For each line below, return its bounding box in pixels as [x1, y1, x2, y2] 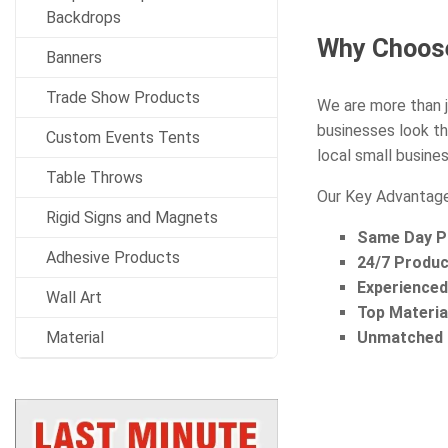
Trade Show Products [46, 88, 200, 107]
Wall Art [46, 288, 102, 307]
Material [46, 328, 104, 347]
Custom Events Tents [46, 128, 200, 147]
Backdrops [46, 8, 121, 27]
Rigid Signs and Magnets [46, 208, 218, 227]
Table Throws [46, 168, 143, 187]
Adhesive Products [46, 248, 180, 267]
